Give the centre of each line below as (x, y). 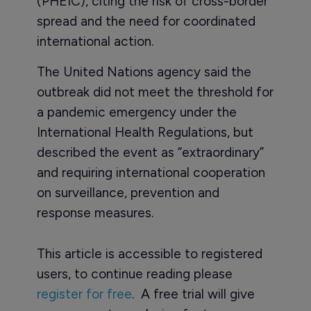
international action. (95, 42)
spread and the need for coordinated (146, 22)
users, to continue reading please (134, 274)
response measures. (95, 213)
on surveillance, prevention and (128, 193)
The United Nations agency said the (144, 72)
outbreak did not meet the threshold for (155, 92)
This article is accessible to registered (149, 254)
